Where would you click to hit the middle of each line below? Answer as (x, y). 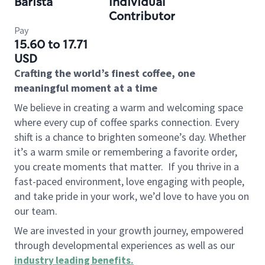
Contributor (142, 16)
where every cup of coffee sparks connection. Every (127, 122)
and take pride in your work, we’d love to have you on (132, 196)
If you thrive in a (203, 167)
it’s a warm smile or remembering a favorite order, (126, 152)
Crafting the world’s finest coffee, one (105, 73)
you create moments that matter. (89, 167)
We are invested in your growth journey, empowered (129, 230)
